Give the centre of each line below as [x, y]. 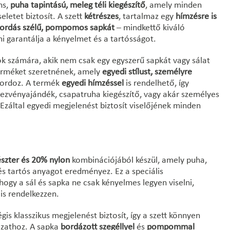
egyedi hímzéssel [93, 83]
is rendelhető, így [156, 83]
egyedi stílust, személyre [147, 72]
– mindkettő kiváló [150, 28]
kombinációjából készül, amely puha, [138, 160]
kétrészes [101, 17]
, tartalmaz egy [147, 17]
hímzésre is [196, 17]
